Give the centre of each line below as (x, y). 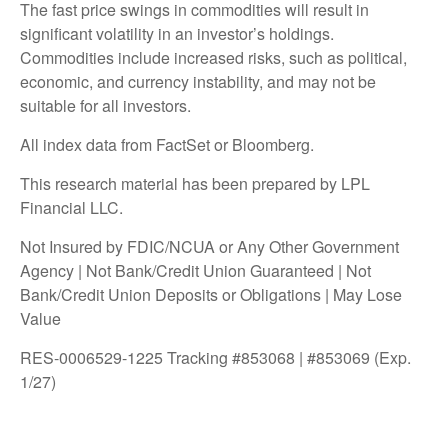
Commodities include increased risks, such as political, (213, 57)
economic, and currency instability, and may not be (198, 81)
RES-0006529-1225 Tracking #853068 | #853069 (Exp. (215, 357)
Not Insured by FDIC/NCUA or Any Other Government (209, 246)
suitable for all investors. (105, 105)
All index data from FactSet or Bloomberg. (167, 144)
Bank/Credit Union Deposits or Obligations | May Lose (211, 294)
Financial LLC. (71, 207)
